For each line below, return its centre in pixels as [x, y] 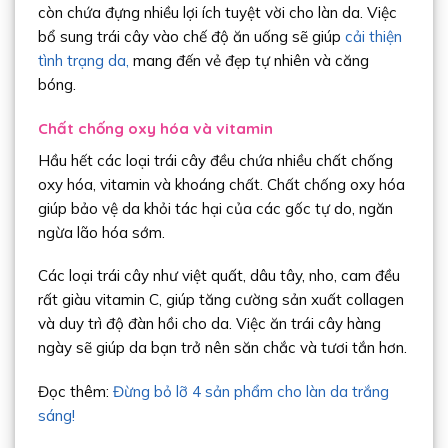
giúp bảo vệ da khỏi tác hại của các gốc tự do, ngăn [215, 208]
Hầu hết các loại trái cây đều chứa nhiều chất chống [215, 160]
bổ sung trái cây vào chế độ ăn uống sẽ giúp [191, 37]
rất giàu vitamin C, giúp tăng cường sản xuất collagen [220, 300]
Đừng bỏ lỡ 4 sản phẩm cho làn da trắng [250, 392]
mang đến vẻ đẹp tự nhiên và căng [248, 61]
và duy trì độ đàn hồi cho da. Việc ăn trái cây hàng [209, 324]
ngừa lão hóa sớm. [101, 232]
